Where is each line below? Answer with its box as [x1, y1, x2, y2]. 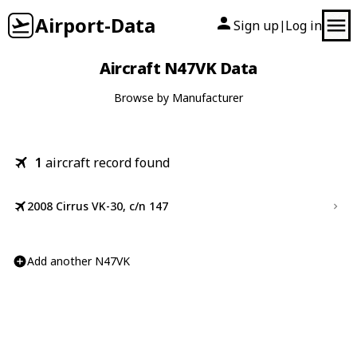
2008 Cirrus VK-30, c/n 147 [27, 198, 168, 214]
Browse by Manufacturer [114, 90, 243, 105]
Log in [285, 17, 322, 34]
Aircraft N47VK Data [100, 57, 257, 79]
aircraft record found [45, 154, 170, 171]
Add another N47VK [27, 253, 130, 269]
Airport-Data [35, 12, 155, 38]
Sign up [233, 17, 279, 34]
